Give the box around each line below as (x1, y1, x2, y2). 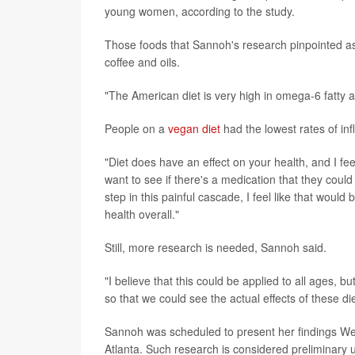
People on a (105, 120, 168, 137)
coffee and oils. (105, 54, 180, 71)
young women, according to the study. (105, 3, 295, 20)
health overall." (105, 206, 179, 223)
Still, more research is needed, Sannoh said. (105, 239, 326, 256)
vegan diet (168, 120, 220, 137)
